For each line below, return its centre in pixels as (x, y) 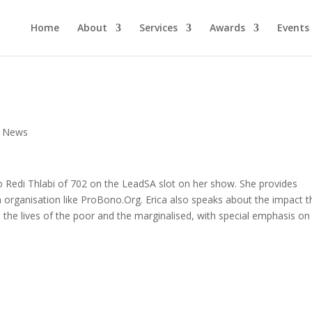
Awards (227, 28)
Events (293, 28)
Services (158, 28)
